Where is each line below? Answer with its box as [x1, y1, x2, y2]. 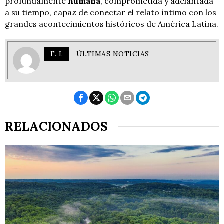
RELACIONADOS [5, 118, 108, 135]
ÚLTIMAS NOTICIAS [76, 49, 149, 59]
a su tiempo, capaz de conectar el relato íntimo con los [5, 7, 216, 18]
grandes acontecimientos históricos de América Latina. [5, 19, 218, 29]
